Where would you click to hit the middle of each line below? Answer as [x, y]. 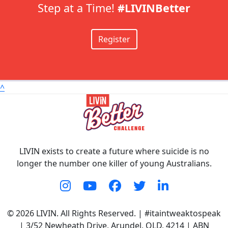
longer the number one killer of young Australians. [114, 163]
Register [114, 39]
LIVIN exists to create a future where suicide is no [114, 151]
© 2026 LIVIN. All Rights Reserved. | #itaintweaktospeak [114, 213]
